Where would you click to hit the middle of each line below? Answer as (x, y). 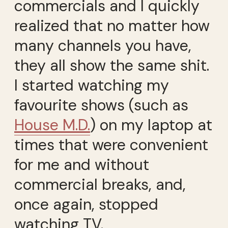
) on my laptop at (151, 125)
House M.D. (52, 125)
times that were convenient (111, 145)
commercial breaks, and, (100, 184)
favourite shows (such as (101, 105)
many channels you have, (103, 45)
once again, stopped (86, 204)
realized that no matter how (112, 25)
